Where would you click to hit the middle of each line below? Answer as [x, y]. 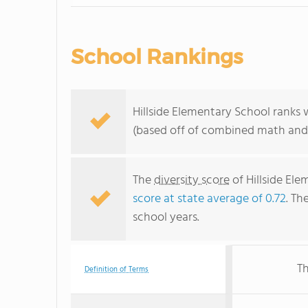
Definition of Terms [117, 269]
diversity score [192, 180]
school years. [166, 218]
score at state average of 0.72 [209, 199]
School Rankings [157, 57]
